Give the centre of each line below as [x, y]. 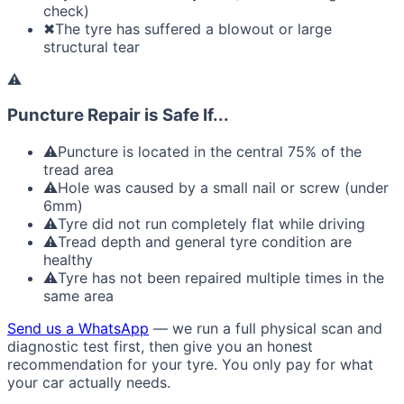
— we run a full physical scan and [266, 329]
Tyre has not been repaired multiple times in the [221, 278]
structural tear [92, 46]
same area [78, 296]
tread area [78, 170]
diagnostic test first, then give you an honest [160, 347]
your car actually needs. [89, 383]
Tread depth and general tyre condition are [205, 242]
